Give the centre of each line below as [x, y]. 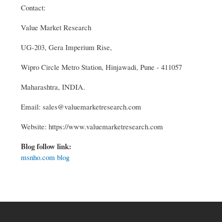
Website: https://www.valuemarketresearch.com [92, 126]
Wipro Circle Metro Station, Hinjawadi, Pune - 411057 [101, 67]
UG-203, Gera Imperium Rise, [66, 47]
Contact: [33, 7]
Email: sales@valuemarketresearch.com [81, 106]
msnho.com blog [45, 157]
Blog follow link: [47, 146]
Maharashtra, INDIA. [53, 86]
